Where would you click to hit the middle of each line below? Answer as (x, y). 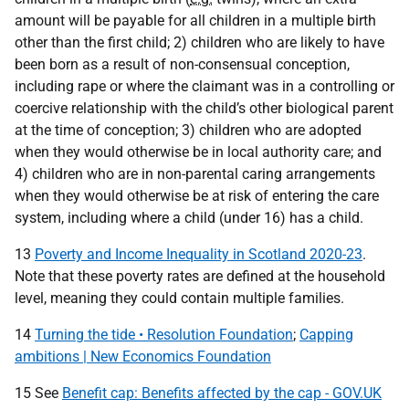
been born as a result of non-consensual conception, (182, 64)
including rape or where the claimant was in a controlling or (204, 86)
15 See (38, 393)
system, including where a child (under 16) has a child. (189, 218)
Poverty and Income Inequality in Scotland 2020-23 (199, 254)
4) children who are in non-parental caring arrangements (195, 174)
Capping (326, 335)
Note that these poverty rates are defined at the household (200, 276)
